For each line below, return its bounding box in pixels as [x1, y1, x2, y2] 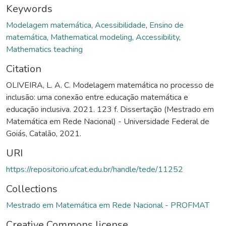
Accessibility [136, 32, 179, 43]
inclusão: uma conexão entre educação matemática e [6, 92, 188, 103]
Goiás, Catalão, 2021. [6, 128, 81, 140]
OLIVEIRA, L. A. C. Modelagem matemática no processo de [6, 80, 214, 91]
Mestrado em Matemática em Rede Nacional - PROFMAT [6, 200, 209, 211]
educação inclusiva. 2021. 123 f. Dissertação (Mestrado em [6, 104, 214, 116]
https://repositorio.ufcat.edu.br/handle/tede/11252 [6, 164, 183, 176]
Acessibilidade [95, 20, 146, 31]
